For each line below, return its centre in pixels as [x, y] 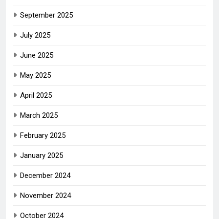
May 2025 [35, 75]
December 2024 [45, 175]
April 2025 [36, 95]
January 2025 [42, 155]
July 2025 [35, 35]
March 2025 [39, 115]
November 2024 [45, 195]
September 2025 [46, 15]
